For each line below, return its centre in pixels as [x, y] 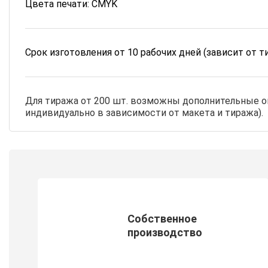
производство [165, 232]
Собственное [162, 219]
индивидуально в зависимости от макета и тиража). [144, 113]
